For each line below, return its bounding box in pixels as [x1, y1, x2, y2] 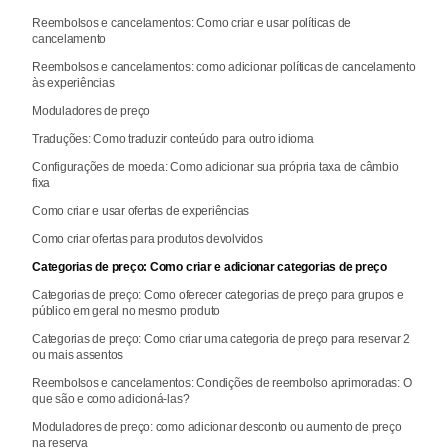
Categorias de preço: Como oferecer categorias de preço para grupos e [32, 288, 404, 303]
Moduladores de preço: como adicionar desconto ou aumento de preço [32, 420, 402, 435]
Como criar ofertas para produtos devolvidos [32, 232, 263, 247]
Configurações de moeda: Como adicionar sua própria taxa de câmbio [32, 160, 399, 175]
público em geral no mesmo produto [32, 304, 221, 319]
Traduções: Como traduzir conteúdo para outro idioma [32, 132, 314, 147]
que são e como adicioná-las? [32, 392, 190, 407]
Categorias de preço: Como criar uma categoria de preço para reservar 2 [32, 332, 411, 347]
